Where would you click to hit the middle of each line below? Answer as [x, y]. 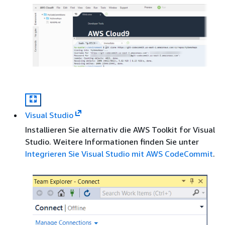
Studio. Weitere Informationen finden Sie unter [112, 142]
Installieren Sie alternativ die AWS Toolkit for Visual [120, 130]
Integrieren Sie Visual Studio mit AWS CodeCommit [119, 154]
